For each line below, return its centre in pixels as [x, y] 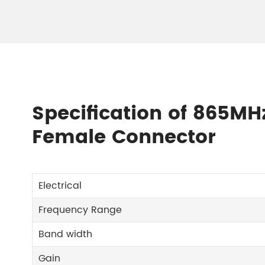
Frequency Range [80, 210]
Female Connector [124, 138]
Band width [66, 234]
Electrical [60, 186]
